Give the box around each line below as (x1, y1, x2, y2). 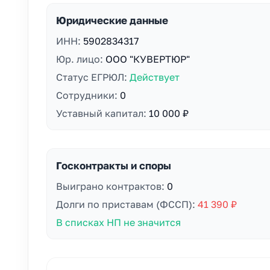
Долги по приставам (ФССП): (56, 198, 198, 210)
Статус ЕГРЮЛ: (56, 71, 130, 83)
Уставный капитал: (56, 107, 149, 119)
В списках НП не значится (56, 216, 181, 228)
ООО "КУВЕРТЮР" (105, 53, 190, 65)
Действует (130, 71, 180, 83)
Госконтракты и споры (56, 159, 171, 172)
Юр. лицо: (56, 53, 105, 65)
